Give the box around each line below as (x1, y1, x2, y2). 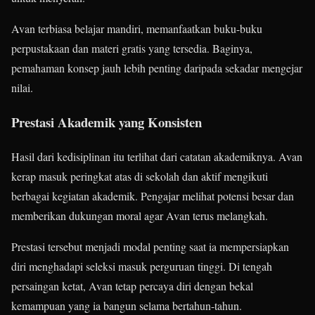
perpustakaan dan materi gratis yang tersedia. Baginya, (11, 41, 252, 56)
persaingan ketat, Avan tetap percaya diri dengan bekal (11, 278, 253, 293)
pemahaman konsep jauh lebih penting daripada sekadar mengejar (11, 60, 302, 76)
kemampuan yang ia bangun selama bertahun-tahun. (11, 297, 242, 313)
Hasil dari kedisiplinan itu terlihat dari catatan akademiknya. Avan (11, 148, 302, 164)
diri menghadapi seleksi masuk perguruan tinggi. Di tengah (11, 258, 272, 274)
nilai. (11, 80, 33, 96)
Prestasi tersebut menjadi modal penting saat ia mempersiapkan (11, 238, 289, 254)
